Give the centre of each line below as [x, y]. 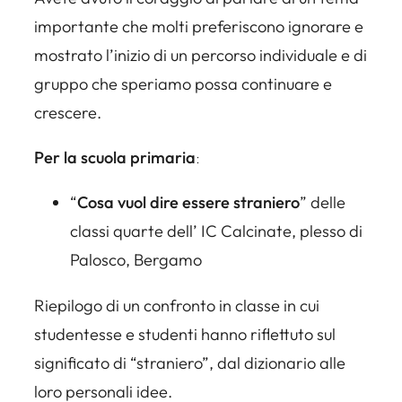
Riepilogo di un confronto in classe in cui [177, 305]
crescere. [68, 112]
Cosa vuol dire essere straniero [188, 203]
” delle [323, 203]
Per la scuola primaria [115, 158]
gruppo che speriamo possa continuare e [183, 83]
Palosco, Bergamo [136, 260]
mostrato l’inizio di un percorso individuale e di [201, 55]
